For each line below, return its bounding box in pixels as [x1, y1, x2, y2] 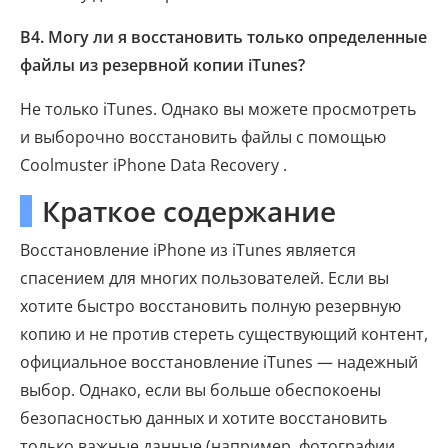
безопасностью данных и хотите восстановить [20, 407, 387, 430]
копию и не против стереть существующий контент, [20, 323, 428, 346]
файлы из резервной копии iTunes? [20, 54, 305, 77]
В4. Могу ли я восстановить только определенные [20, 26, 427, 49]
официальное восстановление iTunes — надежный [20, 351, 418, 374]
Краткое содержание [42, 192, 336, 231]
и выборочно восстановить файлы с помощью [20, 126, 386, 149]
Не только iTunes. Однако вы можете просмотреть [20, 98, 416, 121]
